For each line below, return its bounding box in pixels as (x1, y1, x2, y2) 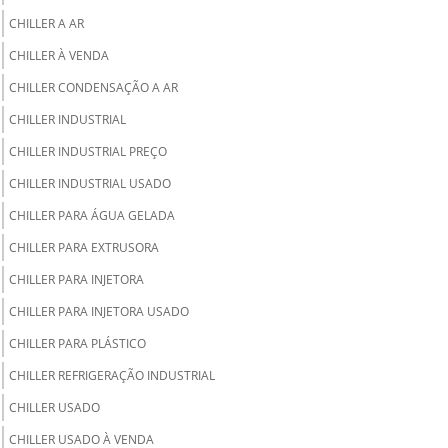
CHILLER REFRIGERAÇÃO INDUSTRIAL (9, 367, 215, 384)
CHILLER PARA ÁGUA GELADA (9, 207, 175, 224)
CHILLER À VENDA (9, 47, 109, 64)
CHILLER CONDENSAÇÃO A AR (9, 79, 178, 96)
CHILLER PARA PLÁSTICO (9, 335, 146, 352)
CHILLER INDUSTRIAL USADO (9, 175, 171, 192)
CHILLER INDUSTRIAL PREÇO (9, 143, 167, 160)
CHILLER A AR (9, 15, 84, 32)
